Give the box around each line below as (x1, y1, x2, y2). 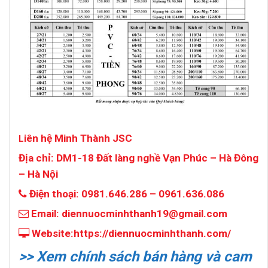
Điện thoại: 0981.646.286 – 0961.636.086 (27, 188, 224, 200)
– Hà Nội (19, 168, 58, 181)
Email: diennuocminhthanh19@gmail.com (29, 208, 227, 220)
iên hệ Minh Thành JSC (24, 132, 132, 145)
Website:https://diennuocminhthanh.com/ (29, 227, 231, 240)
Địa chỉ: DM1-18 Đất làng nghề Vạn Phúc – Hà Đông (19, 152, 258, 165)
